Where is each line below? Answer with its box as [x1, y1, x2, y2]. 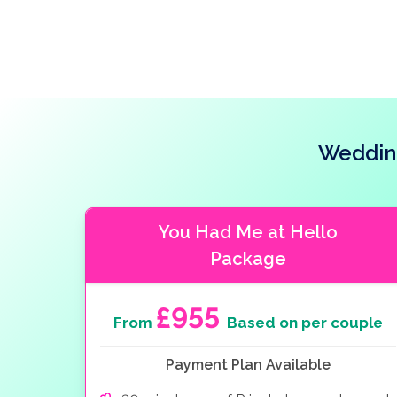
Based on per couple [227, 313, 383, 331]
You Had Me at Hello [159, 221, 338, 243]
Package [210, 247, 286, 269]
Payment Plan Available [166, 355, 331, 373]
